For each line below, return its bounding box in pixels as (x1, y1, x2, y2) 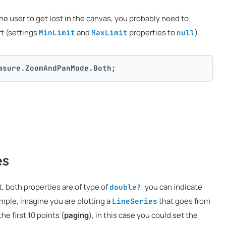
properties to (128, 27, 177, 38)
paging (64, 209, 89, 220)
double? (109, 182, 141, 192)
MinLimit (39, 28, 75, 37)
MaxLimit (91, 28, 128, 37)
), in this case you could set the (89, 209, 198, 220)
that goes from (157, 195, 210, 206)
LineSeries (112, 196, 157, 206)
